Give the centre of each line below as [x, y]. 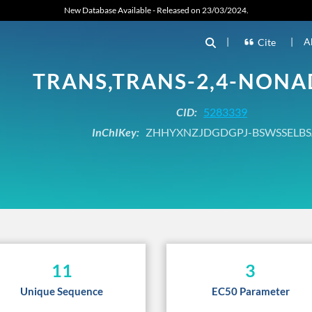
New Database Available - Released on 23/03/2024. [156, 10]
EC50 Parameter [250, 291]
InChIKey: [116, 132]
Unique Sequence [62, 291]
